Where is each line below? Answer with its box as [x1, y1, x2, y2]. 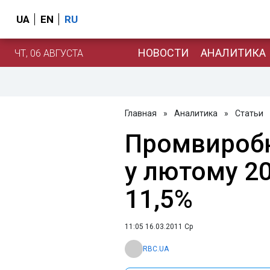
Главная [125, 108, 157, 118]
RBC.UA [143, 245, 169, 253]
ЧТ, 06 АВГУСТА [14, 47, 83, 59]
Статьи [235, 108, 263, 118]
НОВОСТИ [137, 46, 189, 59]
